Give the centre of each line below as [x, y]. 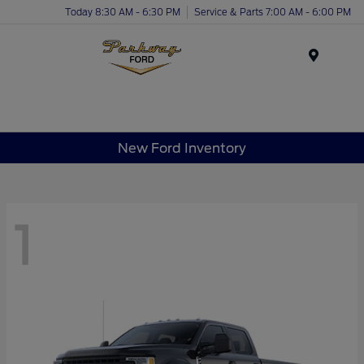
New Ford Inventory [182, 148]
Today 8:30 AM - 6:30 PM [123, 12]
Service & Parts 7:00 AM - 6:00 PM [273, 12]
